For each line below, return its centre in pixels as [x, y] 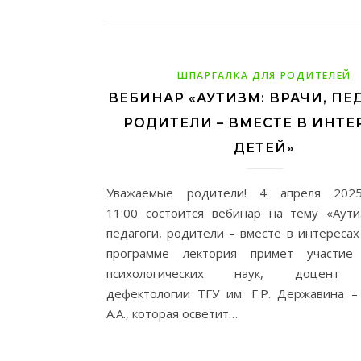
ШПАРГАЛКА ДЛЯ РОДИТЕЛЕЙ [264, 75]
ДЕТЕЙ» [264, 147]
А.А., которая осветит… [172, 313]
